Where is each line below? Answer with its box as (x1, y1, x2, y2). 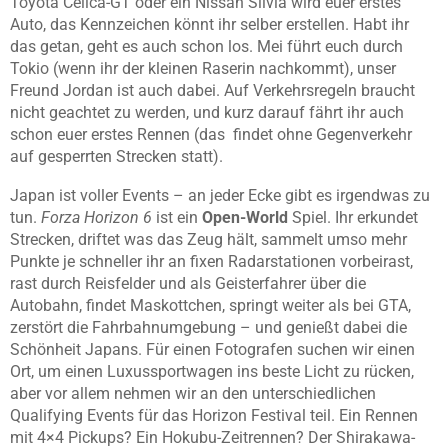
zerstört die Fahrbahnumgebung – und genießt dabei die (10, 318, 407, 338)
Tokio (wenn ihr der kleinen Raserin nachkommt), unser (10, 59, 396, 79)
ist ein (152, 208, 202, 228)
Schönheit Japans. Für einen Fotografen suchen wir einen (10, 340, 415, 360)
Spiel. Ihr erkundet (288, 208, 418, 228)
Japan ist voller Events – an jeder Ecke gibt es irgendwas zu (10, 186, 430, 206)
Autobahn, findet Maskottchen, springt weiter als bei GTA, (10, 296, 411, 316)
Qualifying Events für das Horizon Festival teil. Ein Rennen (10, 406, 418, 426)
